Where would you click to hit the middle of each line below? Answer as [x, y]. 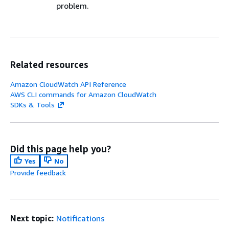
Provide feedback [38, 173]
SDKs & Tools [32, 105]
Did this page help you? [61, 149]
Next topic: [32, 218]
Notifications [81, 218]
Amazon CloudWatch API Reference [68, 84]
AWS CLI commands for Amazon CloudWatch [83, 94]
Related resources [49, 64]
